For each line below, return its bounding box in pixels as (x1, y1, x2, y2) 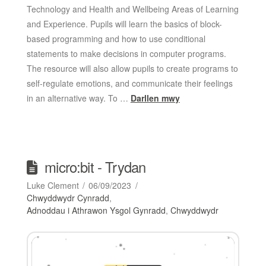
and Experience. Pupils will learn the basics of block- (26, 17, 222, 30)
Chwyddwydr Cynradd (26, 191, 109, 204)
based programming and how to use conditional (26, 32, 205, 45)
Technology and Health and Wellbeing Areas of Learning (26, 2, 239, 15)
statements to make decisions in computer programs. (26, 47, 226, 59)
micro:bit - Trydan (45, 156, 146, 177)
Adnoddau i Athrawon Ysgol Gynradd (26, 204, 166, 216)
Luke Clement (26, 179, 79, 191)
